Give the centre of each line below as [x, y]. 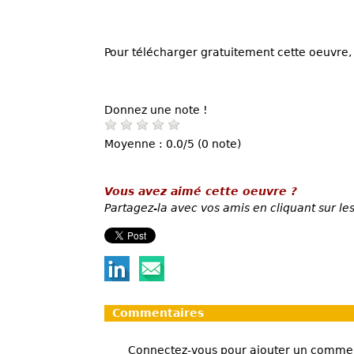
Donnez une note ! [156, 109]
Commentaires [158, 313]
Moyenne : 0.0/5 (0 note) [173, 143]
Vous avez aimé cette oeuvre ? [201, 191]
